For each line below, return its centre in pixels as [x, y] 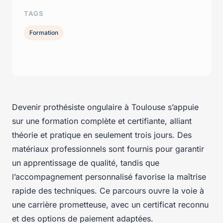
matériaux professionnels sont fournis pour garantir [108, 149]
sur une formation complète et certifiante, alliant [102, 121]
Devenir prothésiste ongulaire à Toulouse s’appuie [105, 107]
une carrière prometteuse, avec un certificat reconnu [110, 204]
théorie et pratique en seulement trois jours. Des [102, 135]
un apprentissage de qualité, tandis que [86, 163]
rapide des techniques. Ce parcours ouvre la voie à [108, 190]
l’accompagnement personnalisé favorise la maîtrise [109, 176]
